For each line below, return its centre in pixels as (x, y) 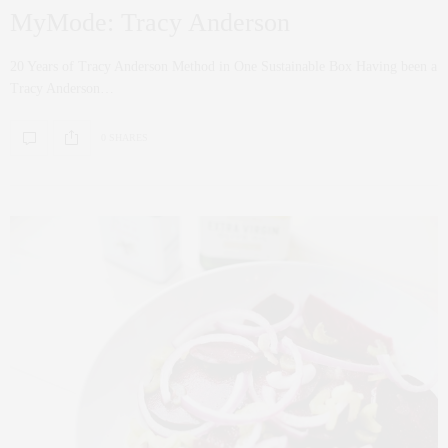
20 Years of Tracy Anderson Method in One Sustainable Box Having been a (223, 66)
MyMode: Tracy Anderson (150, 22)
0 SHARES (124, 138)
